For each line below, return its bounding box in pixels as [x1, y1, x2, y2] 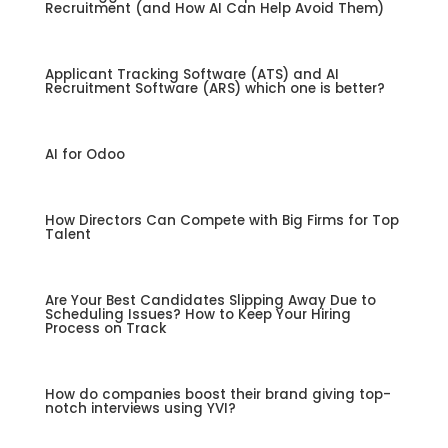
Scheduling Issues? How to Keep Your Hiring [44, 305, 351, 325]
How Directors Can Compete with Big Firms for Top [44, 211, 399, 231]
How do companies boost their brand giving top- [44, 385, 391, 405]
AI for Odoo [44, 145, 125, 165]
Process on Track [44, 319, 166, 339]
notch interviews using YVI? [44, 399, 236, 419]
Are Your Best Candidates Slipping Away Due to [44, 291, 376, 311]
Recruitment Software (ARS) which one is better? [44, 79, 385, 99]
